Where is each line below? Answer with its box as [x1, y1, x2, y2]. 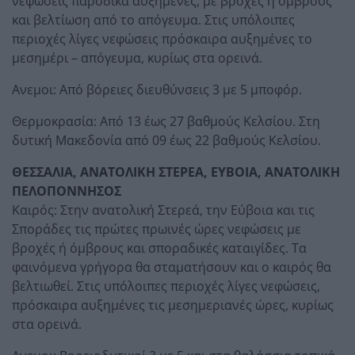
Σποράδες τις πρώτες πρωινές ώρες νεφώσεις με [12, 219, 301, 238]
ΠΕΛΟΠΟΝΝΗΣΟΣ [12, 181, 121, 200]
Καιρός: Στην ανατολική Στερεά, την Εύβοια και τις [12, 200, 315, 219]
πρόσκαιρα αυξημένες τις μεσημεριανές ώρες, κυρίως [12, 296, 334, 314]
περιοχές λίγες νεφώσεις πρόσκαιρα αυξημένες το [12, 29, 312, 48]
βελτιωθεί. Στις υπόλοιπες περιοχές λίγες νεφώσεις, [12, 277, 320, 295]
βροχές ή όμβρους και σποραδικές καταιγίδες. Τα [12, 239, 307, 257]
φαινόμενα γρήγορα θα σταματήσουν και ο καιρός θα [12, 258, 331, 276]
